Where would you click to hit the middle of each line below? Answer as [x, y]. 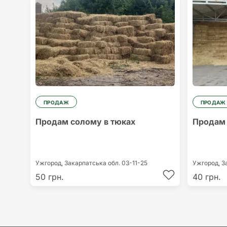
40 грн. [206, 177]
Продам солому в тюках [85, 122]
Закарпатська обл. [93, 163]
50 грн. [50, 177]
